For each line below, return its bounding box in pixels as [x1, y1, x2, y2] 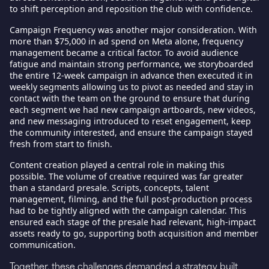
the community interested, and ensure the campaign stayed [10, 126, 253, 138]
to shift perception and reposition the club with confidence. [10, 2, 253, 14]
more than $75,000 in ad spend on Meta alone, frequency [10, 35, 243, 47]
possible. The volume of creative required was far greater [10, 170, 243, 182]
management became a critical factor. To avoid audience [10, 46, 238, 58]
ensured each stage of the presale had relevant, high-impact [10, 216, 256, 228]
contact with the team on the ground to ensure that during [10, 92, 250, 104]
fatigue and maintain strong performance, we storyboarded [10, 58, 253, 70]
